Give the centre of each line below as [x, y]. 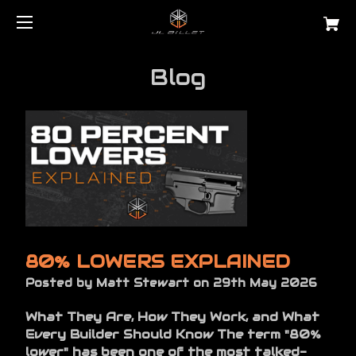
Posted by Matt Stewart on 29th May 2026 [171, 282]
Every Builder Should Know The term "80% [173, 334]
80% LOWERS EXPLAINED [158, 261]
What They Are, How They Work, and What [172, 316]
